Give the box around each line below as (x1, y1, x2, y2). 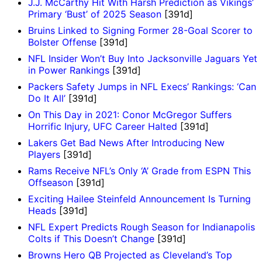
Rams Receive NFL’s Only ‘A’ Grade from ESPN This (28, 165, 251, 177)
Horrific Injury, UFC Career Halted (28, 120, 177, 133)
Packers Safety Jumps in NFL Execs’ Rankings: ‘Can (28, 81, 256, 93)
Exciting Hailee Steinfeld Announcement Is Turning (28, 193, 251, 205)
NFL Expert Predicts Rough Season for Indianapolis (28, 221, 255, 233)
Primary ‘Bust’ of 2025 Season (28, 8, 161, 20)
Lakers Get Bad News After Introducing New (28, 137, 225, 149)
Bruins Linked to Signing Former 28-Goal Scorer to (28, 25, 253, 37)
